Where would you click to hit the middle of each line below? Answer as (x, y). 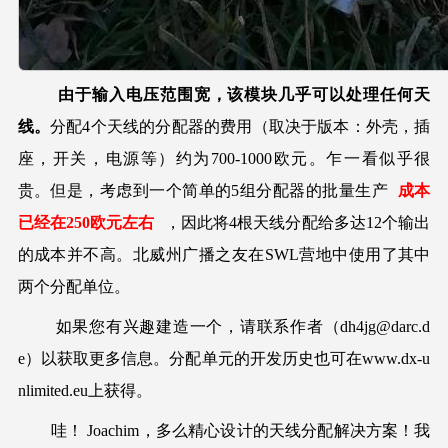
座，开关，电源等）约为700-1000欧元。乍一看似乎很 (224, 158)
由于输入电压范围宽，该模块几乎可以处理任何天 (244, 94)
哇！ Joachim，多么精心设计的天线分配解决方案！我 (224, 430)
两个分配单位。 (73, 286)
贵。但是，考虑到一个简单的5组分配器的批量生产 (202, 190)
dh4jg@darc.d (385, 326)
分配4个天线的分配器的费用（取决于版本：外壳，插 (240, 126)
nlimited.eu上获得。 (84, 390)
